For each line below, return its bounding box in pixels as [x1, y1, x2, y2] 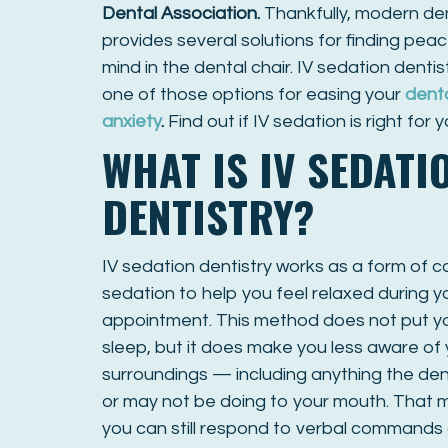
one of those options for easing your [102, 85, 405, 104]
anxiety [102, 112, 161, 131]
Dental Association [102, 4, 257, 23]
